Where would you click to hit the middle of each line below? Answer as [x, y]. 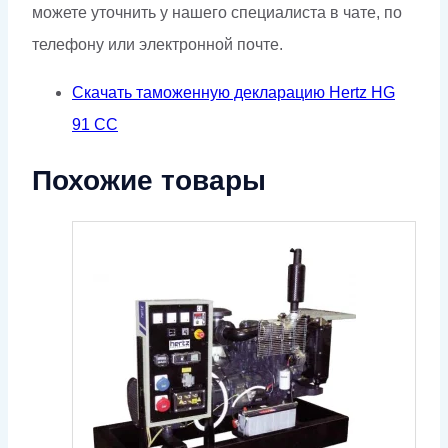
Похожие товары [149, 181]
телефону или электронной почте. [157, 45]
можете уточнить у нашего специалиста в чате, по [217, 13]
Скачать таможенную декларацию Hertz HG [233, 93]
